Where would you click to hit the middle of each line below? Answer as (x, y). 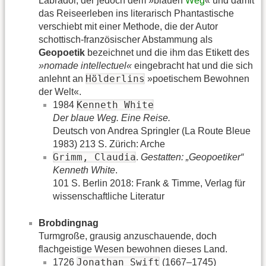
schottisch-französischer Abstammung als (126, 40)
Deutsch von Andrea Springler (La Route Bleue (152, 131)
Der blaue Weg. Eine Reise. (112, 118)
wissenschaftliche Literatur (109, 197)
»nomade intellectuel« (85, 66)
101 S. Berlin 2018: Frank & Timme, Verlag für (149, 183)
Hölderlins (115, 79)
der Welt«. (60, 92)
